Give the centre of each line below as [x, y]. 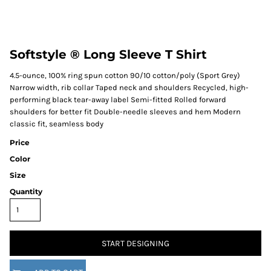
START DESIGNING [135, 244]
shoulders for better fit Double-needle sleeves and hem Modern [125, 112]
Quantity [26, 191]
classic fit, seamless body [57, 124]
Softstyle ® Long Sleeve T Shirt [108, 54]
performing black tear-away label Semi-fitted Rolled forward [118, 100]
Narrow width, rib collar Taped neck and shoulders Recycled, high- [129, 87]
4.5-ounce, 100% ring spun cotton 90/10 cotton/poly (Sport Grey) [125, 75]
